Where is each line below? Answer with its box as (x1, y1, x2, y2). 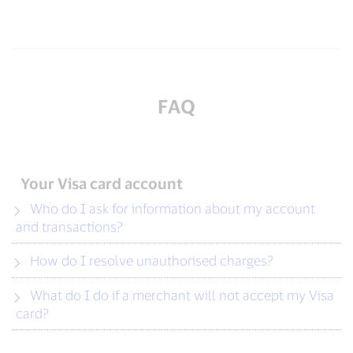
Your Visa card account (20, 174, 184, 193)
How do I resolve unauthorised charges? (30, 252, 273, 269)
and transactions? (16, 218, 123, 235)
